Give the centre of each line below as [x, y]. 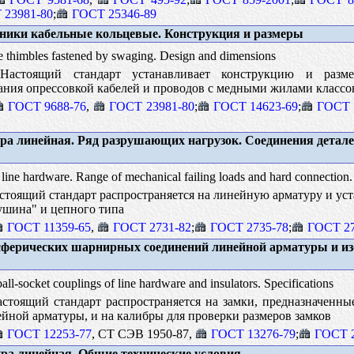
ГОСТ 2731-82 [152, 227]
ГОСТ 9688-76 [47, 106]
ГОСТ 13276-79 [253, 333]
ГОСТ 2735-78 [249, 227]
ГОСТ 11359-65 [49, 227]
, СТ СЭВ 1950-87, [143, 333]
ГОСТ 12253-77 [49, 333]
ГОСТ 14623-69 [256, 106]
